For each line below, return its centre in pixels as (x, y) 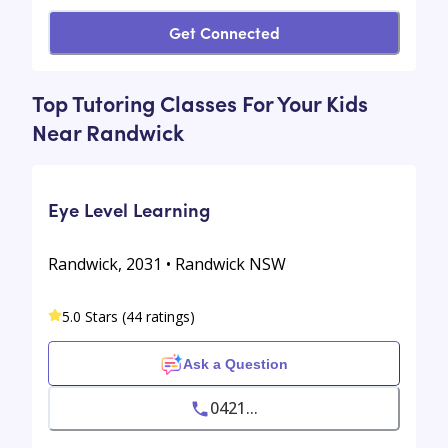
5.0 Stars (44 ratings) (128, 317)
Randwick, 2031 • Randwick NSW (167, 264)
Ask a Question (235, 363)
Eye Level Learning (129, 208)
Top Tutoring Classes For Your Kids (200, 103)
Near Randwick (108, 132)
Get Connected (224, 31)
